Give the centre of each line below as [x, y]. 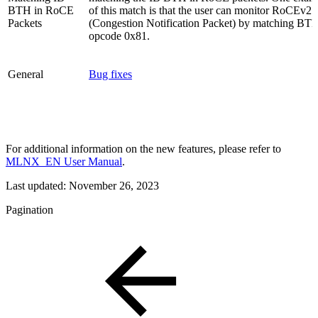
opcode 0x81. [121, 35]
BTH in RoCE [41, 10]
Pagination [29, 209]
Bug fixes [110, 74]
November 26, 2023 [114, 185]
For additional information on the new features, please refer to [143, 148]
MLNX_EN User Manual [64, 161]
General [26, 74]
